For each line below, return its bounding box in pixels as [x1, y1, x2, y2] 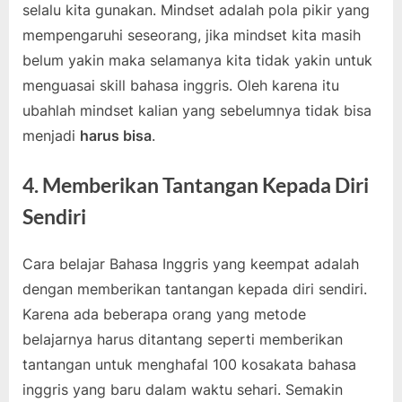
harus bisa [80, 127, 152, 145]
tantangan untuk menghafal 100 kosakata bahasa [22, 355, 356, 374]
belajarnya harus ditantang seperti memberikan [22, 330, 343, 349]
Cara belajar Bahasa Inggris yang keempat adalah [22, 255, 359, 274]
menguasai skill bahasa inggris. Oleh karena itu [22, 76, 339, 95]
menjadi [22, 127, 80, 145]
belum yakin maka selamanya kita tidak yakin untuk [22, 51, 372, 70]
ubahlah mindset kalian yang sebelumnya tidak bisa [22, 101, 371, 120]
